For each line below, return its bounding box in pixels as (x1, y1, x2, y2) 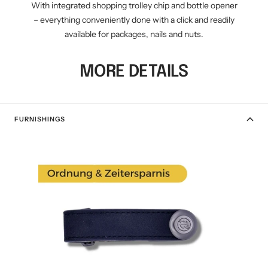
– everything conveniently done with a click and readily (33, 14, 234, 26)
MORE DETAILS (80, 63, 188, 81)
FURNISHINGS (14, 115, 65, 124)
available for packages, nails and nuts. (65, 29, 203, 40)
